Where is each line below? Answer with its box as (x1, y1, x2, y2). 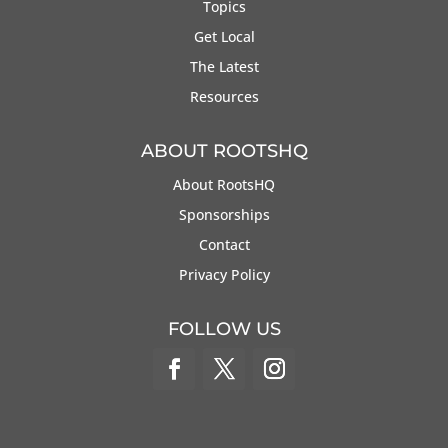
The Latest (189, 56, 259, 76)
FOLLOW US (167, 317, 281, 340)
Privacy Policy (178, 264, 270, 284)
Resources (189, 86, 259, 106)
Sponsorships (178, 204, 270, 224)
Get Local (193, 26, 255, 46)
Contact (198, 234, 250, 254)
